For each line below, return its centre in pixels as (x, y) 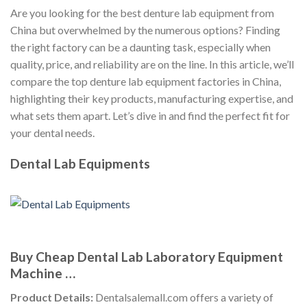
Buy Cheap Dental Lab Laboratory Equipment (147, 257)
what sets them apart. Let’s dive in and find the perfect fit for (150, 115)
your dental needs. (52, 133)
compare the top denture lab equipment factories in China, (146, 81)
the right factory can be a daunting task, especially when (140, 47)
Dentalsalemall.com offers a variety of (183, 297)
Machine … (43, 273)
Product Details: (52, 297)
